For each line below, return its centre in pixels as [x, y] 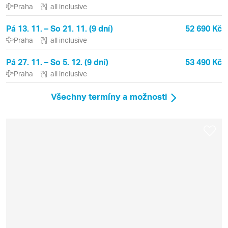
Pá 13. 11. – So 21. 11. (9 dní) [60, 28]
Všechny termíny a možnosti [109, 96]
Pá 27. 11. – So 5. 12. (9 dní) [57, 62]
